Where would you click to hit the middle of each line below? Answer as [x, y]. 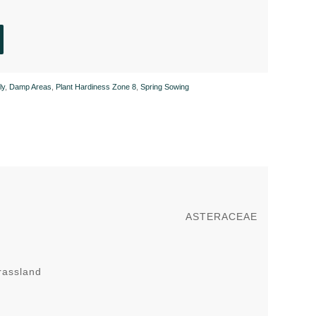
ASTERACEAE [221, 216]
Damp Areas [31, 86]
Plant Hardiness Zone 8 [96, 86]
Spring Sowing [165, 86]
